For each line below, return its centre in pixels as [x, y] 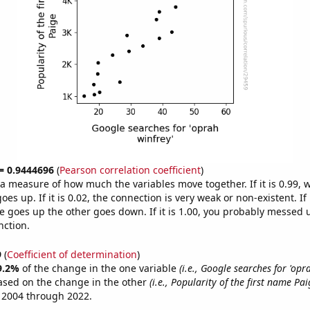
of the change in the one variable [100, 268]
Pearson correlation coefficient [130, 170]
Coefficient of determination [72, 254]
